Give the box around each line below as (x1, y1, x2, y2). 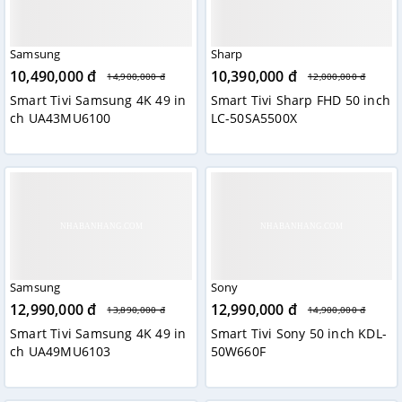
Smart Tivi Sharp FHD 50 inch (210, 92, 391, 109)
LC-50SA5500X (210, 109, 297, 127)
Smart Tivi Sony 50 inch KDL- (210, 325, 388, 343)
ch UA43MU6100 (10, 109, 111, 127)
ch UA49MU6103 (10, 343, 111, 361)
